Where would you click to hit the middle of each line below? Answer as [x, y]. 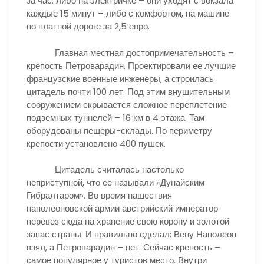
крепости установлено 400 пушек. [96, 143]
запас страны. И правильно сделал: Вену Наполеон [131, 234]
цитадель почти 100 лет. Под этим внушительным [128, 91]
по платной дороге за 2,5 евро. [88, 26]
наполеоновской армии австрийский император [122, 208]
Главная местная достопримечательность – [130, 52]
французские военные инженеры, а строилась [120, 78]
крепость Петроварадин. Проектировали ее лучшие [131, 65]
